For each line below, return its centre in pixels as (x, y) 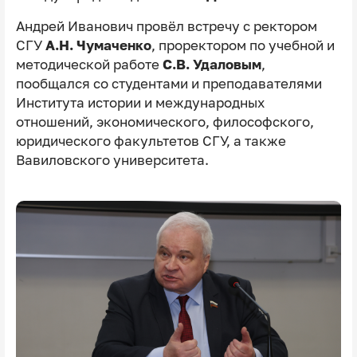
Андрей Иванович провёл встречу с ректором (166, 26)
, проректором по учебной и (243, 45)
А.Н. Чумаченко (98, 45)
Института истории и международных (140, 102)
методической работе (89, 64)
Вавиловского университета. (112, 160)
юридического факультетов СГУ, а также (151, 141)
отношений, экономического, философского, (165, 122)
